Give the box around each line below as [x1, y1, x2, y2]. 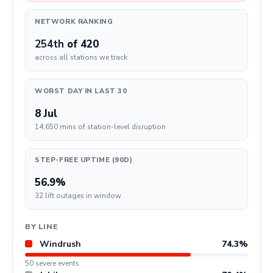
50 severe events [25, 258, 79, 268]
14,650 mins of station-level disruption [35, 121, 166, 132]
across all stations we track [35, 52, 128, 63]
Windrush [40, 238, 81, 250]
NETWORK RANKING [35, 17, 113, 27]
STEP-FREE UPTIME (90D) [35, 155, 133, 165]
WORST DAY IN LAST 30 [35, 86, 127, 96]
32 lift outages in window [35, 191, 122, 201]
